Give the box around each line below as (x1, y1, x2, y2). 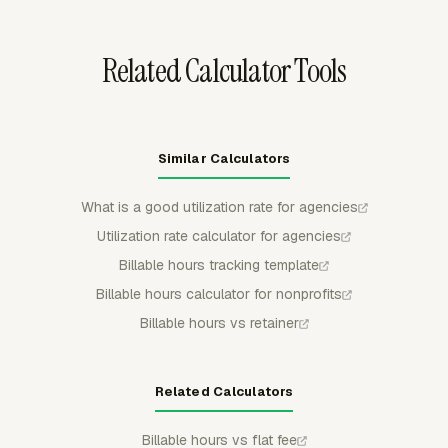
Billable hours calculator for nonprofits (96, 285, 342, 303)
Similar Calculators (157, 150, 291, 167)
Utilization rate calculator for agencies (97, 227, 341, 245)
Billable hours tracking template (119, 256, 319, 274)
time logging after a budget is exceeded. (32, 9, 305, 28)
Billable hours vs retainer (139, 314, 299, 332)
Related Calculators (154, 383, 294, 400)
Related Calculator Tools (101, 50, 347, 92)
